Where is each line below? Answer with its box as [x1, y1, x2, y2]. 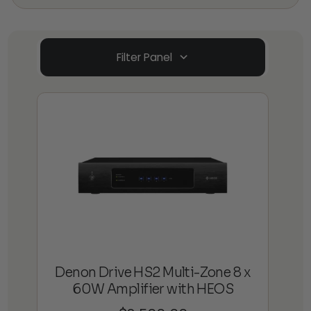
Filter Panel [117, 50, 173, 65]
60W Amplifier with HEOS [72, 280, 234, 299]
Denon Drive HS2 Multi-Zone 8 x [55, 264, 251, 282]
